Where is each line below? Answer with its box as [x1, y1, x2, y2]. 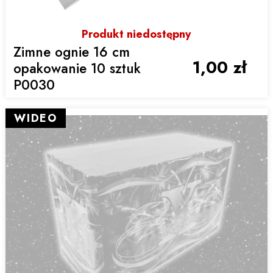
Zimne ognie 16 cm [13, 42, 130, 62]
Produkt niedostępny [82, 26, 191, 43]
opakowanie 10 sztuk [13, 58, 141, 79]
